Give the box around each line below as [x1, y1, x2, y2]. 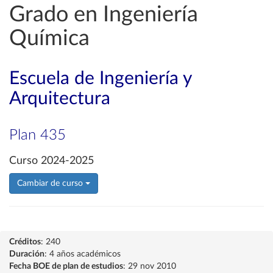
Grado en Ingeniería [9, 4, 198, 26]
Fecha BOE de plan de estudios [9, 262, 123, 271]
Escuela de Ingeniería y [9, 69, 191, 88]
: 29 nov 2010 [123, 262, 176, 271]
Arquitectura [9, 90, 110, 108]
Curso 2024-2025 [9, 155, 94, 166]
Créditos [9, 238, 41, 246]
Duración [9, 250, 44, 258]
